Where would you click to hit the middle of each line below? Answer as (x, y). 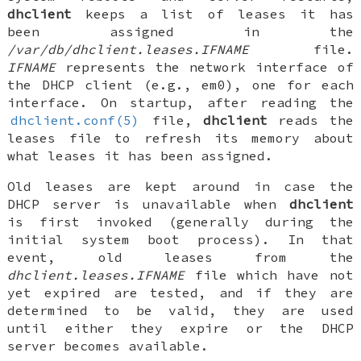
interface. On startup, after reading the (180, 102)
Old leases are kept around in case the (180, 186)
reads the (311, 120)
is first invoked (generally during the (180, 221)
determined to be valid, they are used (180, 310)
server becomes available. (108, 345)
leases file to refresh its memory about (180, 137)
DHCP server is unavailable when (148, 203)
